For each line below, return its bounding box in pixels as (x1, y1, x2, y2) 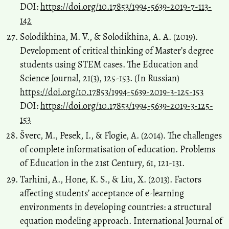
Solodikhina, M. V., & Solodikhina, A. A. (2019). (20, 30, 198, 43)
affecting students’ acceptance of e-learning (20, 187, 184, 199)
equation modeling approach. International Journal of (20, 214, 222, 227)
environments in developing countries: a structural (20, 200, 211, 213)
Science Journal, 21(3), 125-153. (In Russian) (20, 72, 179, 84)
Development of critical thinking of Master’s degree (20, 44, 214, 57)
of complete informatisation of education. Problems (20, 143, 215, 156)
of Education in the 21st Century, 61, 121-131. (20, 157, 185, 170)
